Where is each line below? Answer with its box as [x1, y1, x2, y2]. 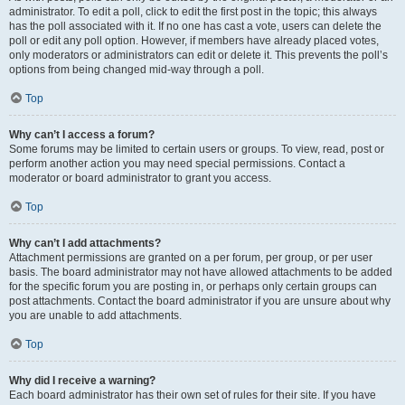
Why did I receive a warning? [9, 374, 155, 387]
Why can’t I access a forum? [9, 128, 155, 141]
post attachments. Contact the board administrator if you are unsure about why [9, 295, 391, 307]
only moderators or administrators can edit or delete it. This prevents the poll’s [9, 49, 388, 61]
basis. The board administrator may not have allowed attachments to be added [9, 266, 392, 278]
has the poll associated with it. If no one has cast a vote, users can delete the [9, 20, 381, 33]
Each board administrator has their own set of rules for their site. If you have [9, 389, 376, 401]
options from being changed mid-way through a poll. [9, 63, 264, 76]
